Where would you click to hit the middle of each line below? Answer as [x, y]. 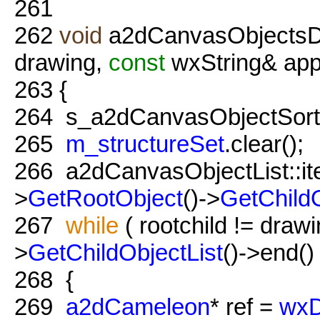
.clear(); [264, 144]
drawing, [61, 62]
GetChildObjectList [125, 252]
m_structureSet [145, 144]
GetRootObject [105, 198]
